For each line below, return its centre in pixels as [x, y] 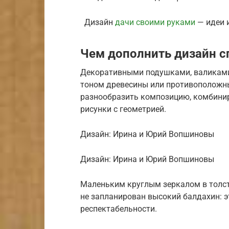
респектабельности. [119, 209]
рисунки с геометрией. [123, 109]
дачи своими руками [155, 22]
